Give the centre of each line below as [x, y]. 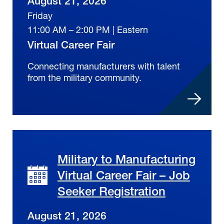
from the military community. [84, 78]
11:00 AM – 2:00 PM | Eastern [88, 30]
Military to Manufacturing [126, 159]
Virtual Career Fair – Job [124, 175]
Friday [40, 16]
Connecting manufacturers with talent [104, 66]
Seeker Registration [111, 191]
